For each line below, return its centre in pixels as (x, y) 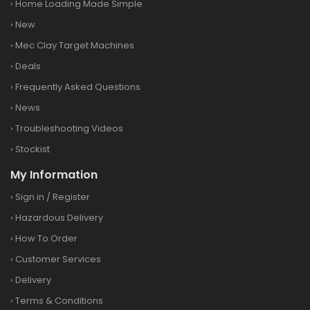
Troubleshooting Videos (69, 128)
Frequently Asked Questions (78, 86)
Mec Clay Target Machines (75, 45)
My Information (54, 174)
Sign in (30, 197)
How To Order (46, 238)
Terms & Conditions (59, 300)
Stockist (33, 149)
